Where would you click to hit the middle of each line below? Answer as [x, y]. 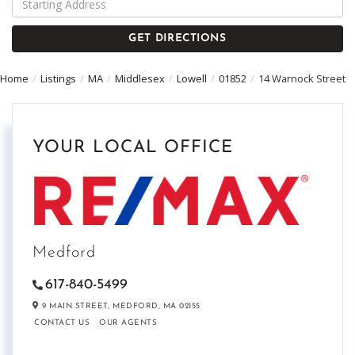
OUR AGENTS [128, 323]
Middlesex [140, 79]
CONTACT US [62, 323]
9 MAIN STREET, [74, 307]
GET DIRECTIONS [177, 39]
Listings [58, 79]
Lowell [192, 79]
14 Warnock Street [302, 79]
